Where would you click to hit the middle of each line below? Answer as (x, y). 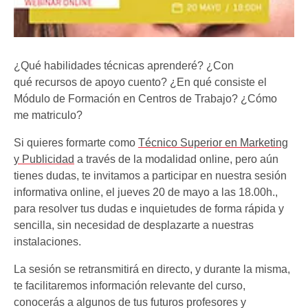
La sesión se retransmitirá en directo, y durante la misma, (152, 269)
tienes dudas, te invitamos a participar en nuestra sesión (150, 176)
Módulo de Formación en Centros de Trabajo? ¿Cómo (145, 99)
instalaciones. (47, 242)
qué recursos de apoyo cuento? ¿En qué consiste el (140, 82)
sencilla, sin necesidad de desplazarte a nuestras (134, 225)
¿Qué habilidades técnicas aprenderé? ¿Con (124, 66)
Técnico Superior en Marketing (213, 143)
